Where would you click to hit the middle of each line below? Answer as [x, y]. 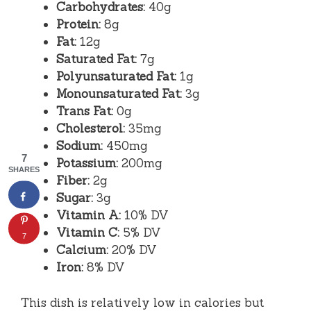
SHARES [24, 169]
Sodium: [79, 146]
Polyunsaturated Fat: [116, 77]
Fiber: [73, 181]
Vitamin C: [88, 233]
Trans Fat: [85, 111]
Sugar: [75, 198]
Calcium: [82, 250]
